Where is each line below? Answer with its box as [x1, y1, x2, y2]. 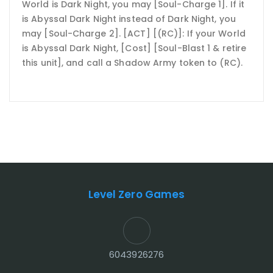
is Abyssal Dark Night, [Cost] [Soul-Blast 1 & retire [22, 42, 247, 55]
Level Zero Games [88, 186, 185, 202]
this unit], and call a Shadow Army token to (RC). [22, 57, 243, 69]
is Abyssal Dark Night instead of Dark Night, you [22, 13, 236, 26]
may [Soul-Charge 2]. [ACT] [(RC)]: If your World [22, 27, 246, 40]
